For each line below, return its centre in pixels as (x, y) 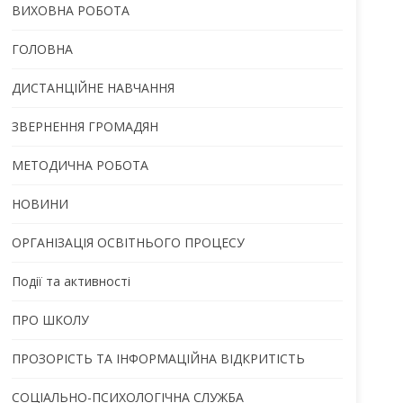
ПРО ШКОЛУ (50, 319)
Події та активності (71, 281)
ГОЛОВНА (42, 49)
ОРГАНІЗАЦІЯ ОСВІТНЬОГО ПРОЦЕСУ (128, 242)
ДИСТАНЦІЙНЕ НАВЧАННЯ (93, 87)
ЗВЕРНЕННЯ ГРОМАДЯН (85, 126)
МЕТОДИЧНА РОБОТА (80, 165)
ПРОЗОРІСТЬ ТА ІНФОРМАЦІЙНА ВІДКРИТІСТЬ (158, 358)
